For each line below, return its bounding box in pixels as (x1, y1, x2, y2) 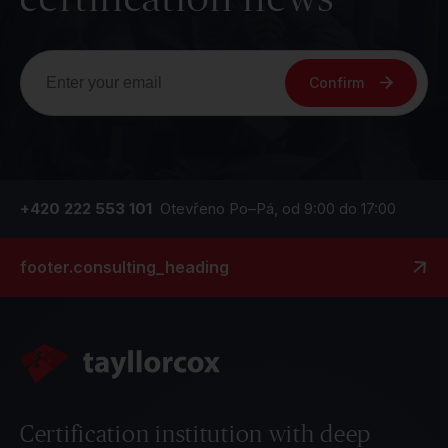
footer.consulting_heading (20, 256, 229, 277)
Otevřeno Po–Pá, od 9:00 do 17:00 (160, 199, 396, 219)
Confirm (309, 74, 364, 92)
